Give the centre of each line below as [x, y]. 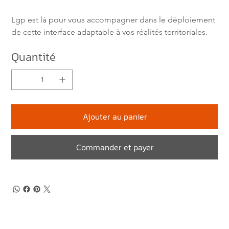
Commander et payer [115, 147]
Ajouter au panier [115, 116]
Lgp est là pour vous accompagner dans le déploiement [114, 19]
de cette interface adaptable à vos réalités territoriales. [110, 32]
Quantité [34, 57]
